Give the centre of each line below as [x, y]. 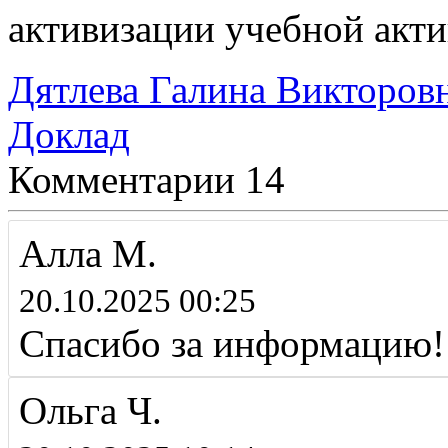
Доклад [69, 135]
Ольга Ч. [90, 411]
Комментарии [121, 180]
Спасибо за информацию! [232, 344]
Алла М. [88, 254]
